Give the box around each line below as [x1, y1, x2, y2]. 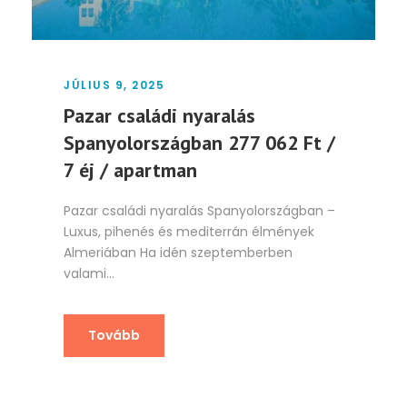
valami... [64, 263, 114, 283]
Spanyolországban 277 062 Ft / [64, 129, 335, 155]
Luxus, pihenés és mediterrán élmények [64, 222, 314, 241]
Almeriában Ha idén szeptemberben [64, 243, 293, 262]
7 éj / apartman [64, 156, 197, 183]
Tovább [88, 325, 140, 344]
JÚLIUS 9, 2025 [64, 76, 164, 93]
